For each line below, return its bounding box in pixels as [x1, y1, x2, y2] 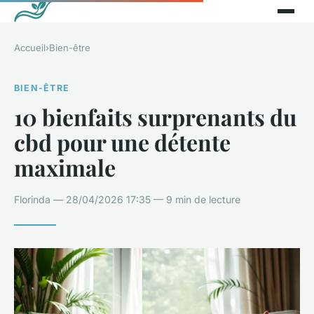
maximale [14, 151, 116, 182]
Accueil [14, 42, 46, 53]
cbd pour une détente [14, 126, 231, 157]
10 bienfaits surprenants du [14, 101, 296, 132]
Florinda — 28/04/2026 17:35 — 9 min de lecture [14, 193, 240, 205]
